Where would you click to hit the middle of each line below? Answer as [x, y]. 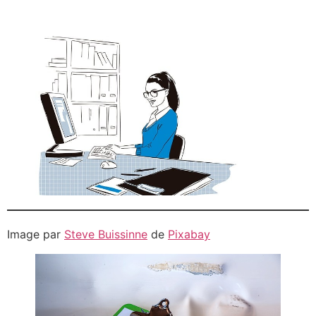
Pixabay [189, 235]
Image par [36, 235]
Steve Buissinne [106, 235]
